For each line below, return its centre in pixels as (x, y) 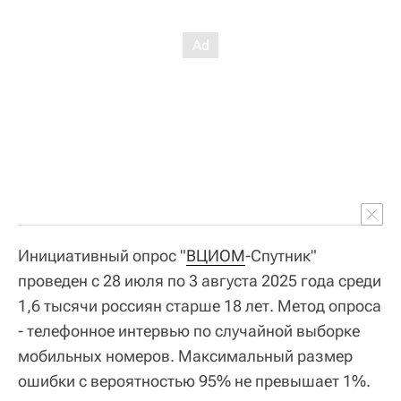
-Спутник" (281, 255)
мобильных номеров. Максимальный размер (185, 355)
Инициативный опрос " (102, 255)
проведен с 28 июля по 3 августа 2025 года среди (200, 280)
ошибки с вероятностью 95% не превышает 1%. (194, 380)
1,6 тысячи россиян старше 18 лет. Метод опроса (200, 305)
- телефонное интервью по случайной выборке (189, 330)
